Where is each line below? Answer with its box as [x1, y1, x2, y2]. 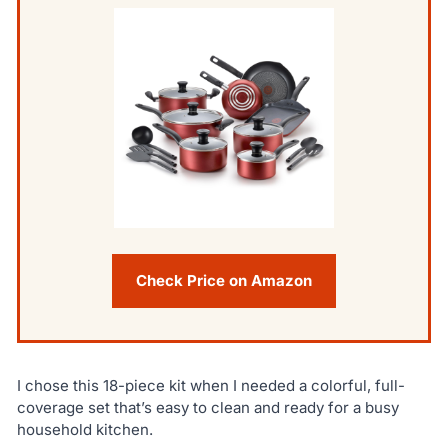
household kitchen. [16, 419, 153, 439]
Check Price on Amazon [136, 270, 312, 290]
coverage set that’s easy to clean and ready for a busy [16, 397, 399, 417]
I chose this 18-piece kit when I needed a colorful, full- [16, 375, 405, 395]
